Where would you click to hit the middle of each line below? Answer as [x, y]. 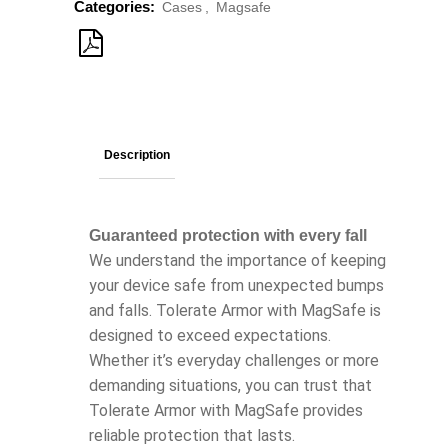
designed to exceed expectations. [210, 336]
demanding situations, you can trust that [230, 386]
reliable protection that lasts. [192, 436]
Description [137, 155]
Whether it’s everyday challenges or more [234, 361]
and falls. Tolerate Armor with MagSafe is [235, 311]
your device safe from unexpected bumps [236, 286]
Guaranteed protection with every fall [228, 236]
